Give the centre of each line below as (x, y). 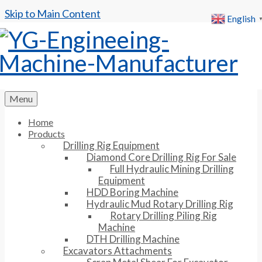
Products (46, 134)
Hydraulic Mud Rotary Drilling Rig (160, 204)
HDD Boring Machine (132, 192)
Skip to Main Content (53, 13)
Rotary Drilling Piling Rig (163, 216)
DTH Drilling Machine (133, 239)
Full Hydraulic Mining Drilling (172, 169)
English (241, 19)
